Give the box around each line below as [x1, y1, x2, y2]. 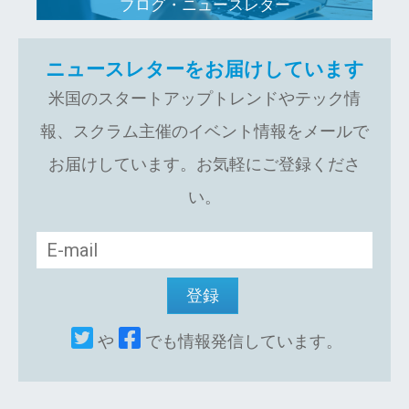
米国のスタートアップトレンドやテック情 [48, 88, 361, 108]
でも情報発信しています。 [145, 330, 342, 351]
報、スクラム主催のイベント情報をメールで [40, 121, 369, 141]
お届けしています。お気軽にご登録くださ [48, 153, 361, 173]
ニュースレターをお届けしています [45, 58, 364, 80]
